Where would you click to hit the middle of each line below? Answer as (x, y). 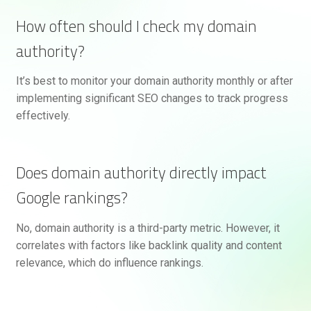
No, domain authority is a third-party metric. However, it (148, 228)
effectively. (43, 116)
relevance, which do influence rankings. (109, 262)
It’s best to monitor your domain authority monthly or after (154, 81)
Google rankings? (72, 198)
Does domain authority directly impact (141, 173)
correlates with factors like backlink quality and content (149, 245)
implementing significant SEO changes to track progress (152, 99)
